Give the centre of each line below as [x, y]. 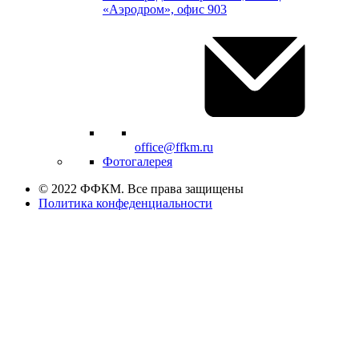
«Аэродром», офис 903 [165, 10]
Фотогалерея [137, 162]
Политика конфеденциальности [125, 204]
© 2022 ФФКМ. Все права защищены [141, 189]
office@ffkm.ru [174, 147]
